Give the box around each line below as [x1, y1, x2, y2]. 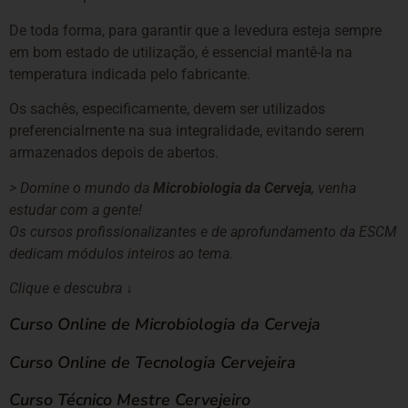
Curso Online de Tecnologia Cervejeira [9, 351, 296, 373]
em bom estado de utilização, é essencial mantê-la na [9, 43, 352, 61]
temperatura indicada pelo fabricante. [9, 65, 250, 83]
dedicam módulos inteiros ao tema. [9, 244, 237, 262]
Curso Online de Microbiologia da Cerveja [9, 313, 321, 336]
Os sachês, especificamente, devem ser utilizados [9, 100, 325, 118]
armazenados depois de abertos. [9, 144, 219, 162]
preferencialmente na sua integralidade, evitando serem [9, 122, 364, 140]
